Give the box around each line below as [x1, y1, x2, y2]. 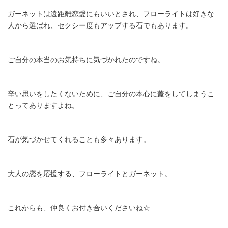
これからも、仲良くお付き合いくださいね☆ [8, 203, 150, 212]
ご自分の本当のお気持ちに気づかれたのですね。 [8, 55, 164, 64]
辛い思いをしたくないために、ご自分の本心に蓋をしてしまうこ [8, 89, 214, 98]
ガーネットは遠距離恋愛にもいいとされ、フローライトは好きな [8, 9, 214, 18]
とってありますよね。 [8, 101, 79, 109]
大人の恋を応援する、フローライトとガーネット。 [8, 169, 172, 178]
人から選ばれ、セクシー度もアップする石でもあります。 [8, 21, 193, 30]
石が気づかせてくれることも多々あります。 [8, 135, 150, 144]
